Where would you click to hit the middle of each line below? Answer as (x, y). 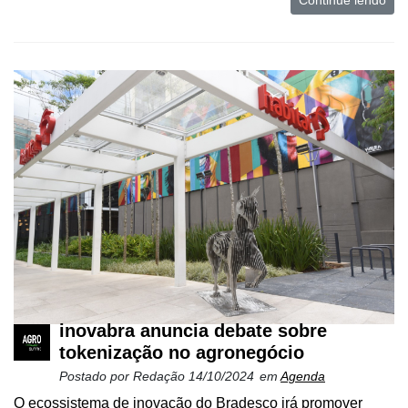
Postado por (96, 377)
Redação (161, 377)
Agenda (303, 377)
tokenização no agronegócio (182, 353)
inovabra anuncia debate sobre (193, 331)
